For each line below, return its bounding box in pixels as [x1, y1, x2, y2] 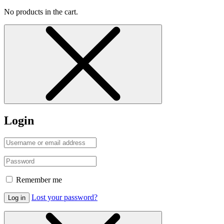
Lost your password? [31, 193, 97, 202]
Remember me [16, 175, 62, 184]
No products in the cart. [4, 7, 78, 16]
